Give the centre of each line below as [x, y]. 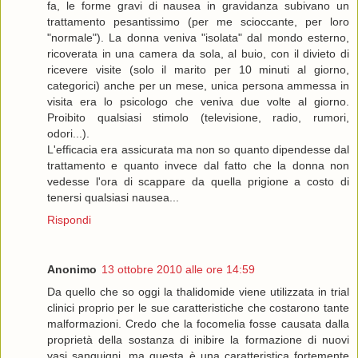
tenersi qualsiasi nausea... [113, 198]
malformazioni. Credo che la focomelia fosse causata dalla [198, 324]
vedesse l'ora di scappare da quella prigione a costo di [198, 182]
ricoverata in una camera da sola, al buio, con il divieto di [198, 54]
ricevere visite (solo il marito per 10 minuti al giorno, [198, 70]
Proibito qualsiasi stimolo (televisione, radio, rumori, [198, 118]
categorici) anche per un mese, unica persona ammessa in [198, 86]
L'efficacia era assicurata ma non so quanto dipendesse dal [198, 150]
